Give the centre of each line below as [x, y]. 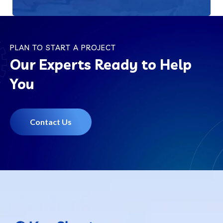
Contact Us [51, 121]
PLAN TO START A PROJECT [63, 47]
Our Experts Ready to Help [101, 64]
